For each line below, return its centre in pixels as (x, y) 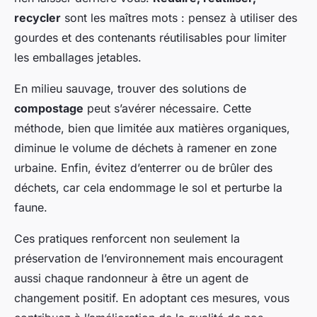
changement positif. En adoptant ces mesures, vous (152, 298)
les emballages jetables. (78, 58)
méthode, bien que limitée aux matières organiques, (152, 128)
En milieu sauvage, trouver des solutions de (130, 89)
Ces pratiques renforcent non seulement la (127, 239)
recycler (38, 18)
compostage (49, 109)
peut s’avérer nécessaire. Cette (167, 109)
